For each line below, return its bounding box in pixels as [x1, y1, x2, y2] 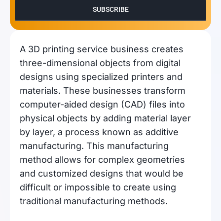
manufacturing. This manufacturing [20, 141, 169, 151]
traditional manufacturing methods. [20, 196, 168, 206]
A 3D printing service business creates [20, 44, 184, 54]
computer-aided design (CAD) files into [20, 99, 185, 110]
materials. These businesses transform [20, 85, 185, 96]
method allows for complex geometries [20, 154, 185, 165]
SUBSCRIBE [92, 5, 129, 13]
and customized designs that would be [20, 168, 184, 179]
